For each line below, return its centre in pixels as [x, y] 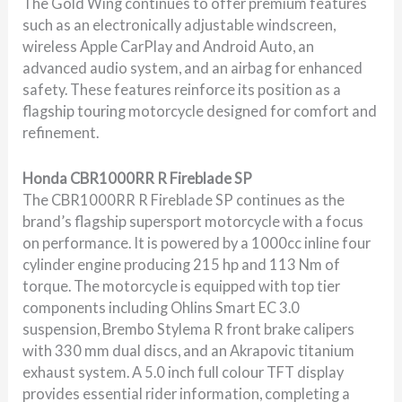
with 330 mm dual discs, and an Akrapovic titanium [189, 350]
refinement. [61, 133]
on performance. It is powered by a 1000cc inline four [197, 242]
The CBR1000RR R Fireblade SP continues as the [184, 199]
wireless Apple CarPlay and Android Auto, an [169, 47]
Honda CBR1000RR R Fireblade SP [138, 178]
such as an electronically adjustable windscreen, [179, 25]
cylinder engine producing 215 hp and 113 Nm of [182, 264]
